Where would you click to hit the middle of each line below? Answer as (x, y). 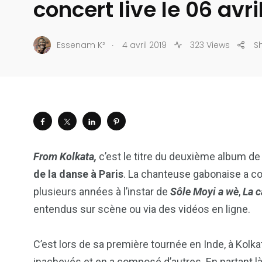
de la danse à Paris (78, 174)
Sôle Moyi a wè (204, 192)
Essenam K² (81, 45)
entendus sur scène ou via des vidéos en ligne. (142, 209)
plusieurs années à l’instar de (102, 192)
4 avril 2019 (144, 45)
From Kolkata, (65, 157)
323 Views (209, 45)
